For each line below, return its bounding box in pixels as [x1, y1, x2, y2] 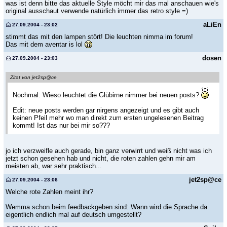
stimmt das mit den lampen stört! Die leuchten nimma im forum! [6, 33, 193, 41]
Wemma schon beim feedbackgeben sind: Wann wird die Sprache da [6, 203, 207, 211]
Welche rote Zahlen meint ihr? [6, 187, 93, 196]
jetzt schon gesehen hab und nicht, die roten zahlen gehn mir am [6, 154, 196, 162]
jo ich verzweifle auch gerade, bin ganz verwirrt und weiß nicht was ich [6, 146, 212, 155]
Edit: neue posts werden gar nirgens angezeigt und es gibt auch [13, 106, 199, 114]
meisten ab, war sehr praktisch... [6, 162, 102, 170]
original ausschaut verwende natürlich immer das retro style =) [6, 7, 188, 15]
